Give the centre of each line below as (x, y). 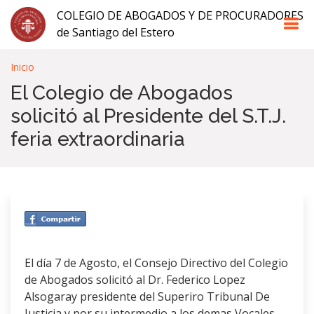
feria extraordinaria (98, 139)
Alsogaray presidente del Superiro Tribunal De (147, 296)
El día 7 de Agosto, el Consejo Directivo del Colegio (156, 262)
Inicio (22, 67)
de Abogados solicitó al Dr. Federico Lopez (135, 279)
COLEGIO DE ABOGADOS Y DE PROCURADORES (180, 15)
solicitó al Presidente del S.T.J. (148, 116)
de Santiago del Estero (116, 32)
